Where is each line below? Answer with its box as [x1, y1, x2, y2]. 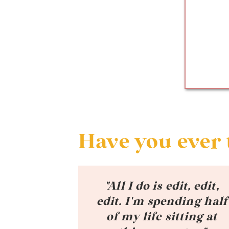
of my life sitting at [106, 211, 218, 222]
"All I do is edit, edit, [105, 180, 219, 192]
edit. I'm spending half [96, 196, 228, 207]
